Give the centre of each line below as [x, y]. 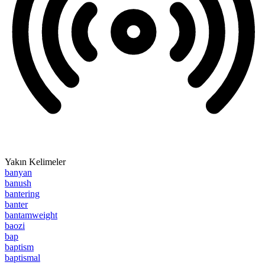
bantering [22, 194]
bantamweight [31, 215]
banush [18, 183]
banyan [18, 173]
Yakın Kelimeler [35, 162]
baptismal [22, 258]
